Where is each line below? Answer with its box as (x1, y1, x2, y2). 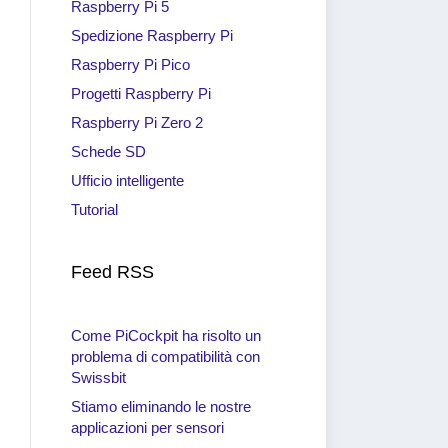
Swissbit (71, 369, 126, 386)
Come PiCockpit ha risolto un (71, 327, 261, 344)
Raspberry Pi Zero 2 (71, 114, 203, 131)
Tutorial (71, 201, 118, 218)
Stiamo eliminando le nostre (71, 398, 251, 415)
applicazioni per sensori (71, 419, 224, 436)
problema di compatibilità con (71, 348, 260, 365)
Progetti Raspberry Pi (71, 85, 211, 102)
